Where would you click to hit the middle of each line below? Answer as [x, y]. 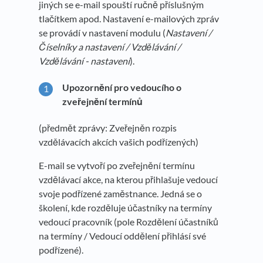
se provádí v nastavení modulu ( [102, 33]
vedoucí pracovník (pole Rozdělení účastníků [129, 221]
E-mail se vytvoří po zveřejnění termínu [117, 165]
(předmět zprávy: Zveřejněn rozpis [108, 127]
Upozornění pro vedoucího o [122, 87]
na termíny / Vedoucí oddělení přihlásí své [122, 235]
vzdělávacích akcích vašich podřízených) [119, 141]
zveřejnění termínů [102, 101]
